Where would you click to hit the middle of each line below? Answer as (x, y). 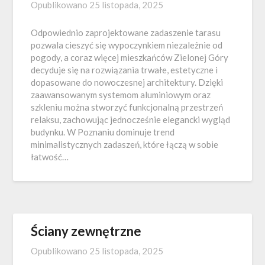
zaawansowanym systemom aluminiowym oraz (121, 95)
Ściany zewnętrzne (86, 231)
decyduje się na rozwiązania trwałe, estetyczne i (125, 70)
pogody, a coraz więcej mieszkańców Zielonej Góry (130, 57)
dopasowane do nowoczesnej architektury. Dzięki (127, 82)
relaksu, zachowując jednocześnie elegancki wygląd (131, 119)
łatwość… (50, 157)
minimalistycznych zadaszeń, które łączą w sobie (125, 144)
